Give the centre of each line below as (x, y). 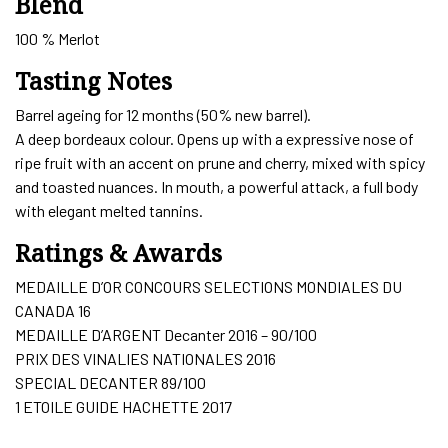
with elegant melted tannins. (109, 210)
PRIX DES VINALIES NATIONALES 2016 (145, 358)
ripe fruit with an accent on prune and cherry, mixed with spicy (220, 162)
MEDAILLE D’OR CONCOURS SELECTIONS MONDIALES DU (208, 286)
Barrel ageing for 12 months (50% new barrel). (163, 114)
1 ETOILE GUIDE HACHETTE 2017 (123, 406)
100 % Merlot (57, 38)
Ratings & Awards (118, 252)
